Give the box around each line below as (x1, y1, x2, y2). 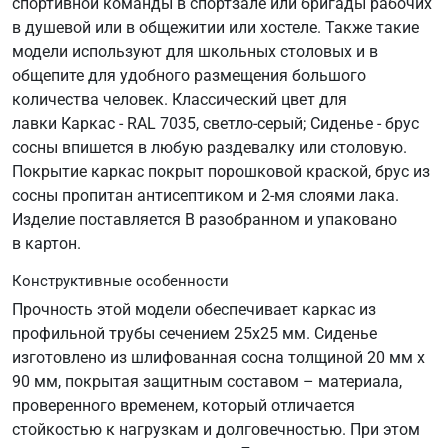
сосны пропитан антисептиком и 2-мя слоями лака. (12, 185, 399, 205)
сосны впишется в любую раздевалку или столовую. (12, 137, 407, 157)
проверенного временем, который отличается (12, 395, 355, 415)
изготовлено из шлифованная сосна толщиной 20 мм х (12, 347, 425, 367)
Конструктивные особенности (12, 271, 229, 290)
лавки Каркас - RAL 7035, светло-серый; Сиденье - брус (12, 113, 419, 133)
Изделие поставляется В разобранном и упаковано (12, 209, 397, 229)
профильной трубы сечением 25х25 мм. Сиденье (12, 323, 377, 343)
